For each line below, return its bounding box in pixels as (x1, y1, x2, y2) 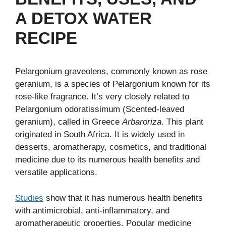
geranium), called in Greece (15, 117, 122, 127)
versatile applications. (15, 167, 97, 177)
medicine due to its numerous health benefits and (15, 155, 200, 164)
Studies (15, 193, 43, 203)
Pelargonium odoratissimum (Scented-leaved (15, 104, 184, 114)
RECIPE (15, 29, 77, 47)
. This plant (161, 117, 203, 127)
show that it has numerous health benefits (43, 193, 203, 203)
